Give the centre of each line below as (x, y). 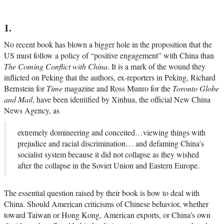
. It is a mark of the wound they (156, 66)
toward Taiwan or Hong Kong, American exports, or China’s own (107, 215)
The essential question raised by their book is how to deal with (102, 193)
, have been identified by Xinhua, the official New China (121, 99)
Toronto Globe (196, 88)
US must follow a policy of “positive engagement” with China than (109, 55)
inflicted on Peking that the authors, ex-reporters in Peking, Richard (110, 77)
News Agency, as (32, 110)
